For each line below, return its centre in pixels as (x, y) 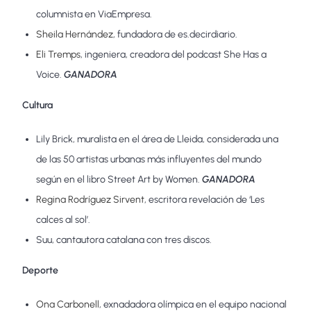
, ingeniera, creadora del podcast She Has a (174, 54)
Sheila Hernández (75, 34)
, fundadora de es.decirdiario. (176, 34)
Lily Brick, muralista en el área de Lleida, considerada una (158, 139)
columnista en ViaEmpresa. (94, 14)
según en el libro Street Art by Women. (119, 179)
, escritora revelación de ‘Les (205, 199)
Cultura (38, 105)
